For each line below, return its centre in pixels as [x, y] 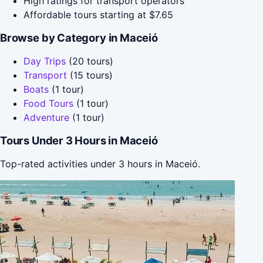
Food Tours [48, 103]
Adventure [46, 117]
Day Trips [45, 61]
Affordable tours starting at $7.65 [98, 14]
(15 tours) [90, 75]
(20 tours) [90, 61]
